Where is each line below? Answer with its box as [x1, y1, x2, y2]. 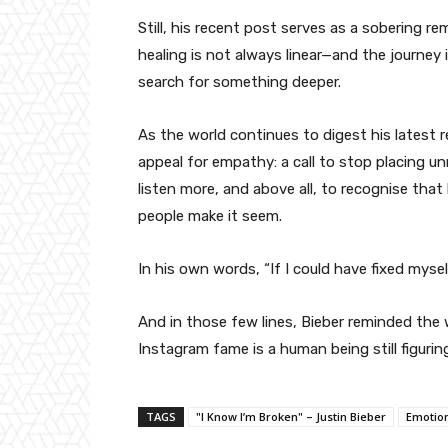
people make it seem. [138, 207, 282, 226]
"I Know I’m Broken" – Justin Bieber [196, 409, 386, 425]
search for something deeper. [138, 73, 341, 92]
